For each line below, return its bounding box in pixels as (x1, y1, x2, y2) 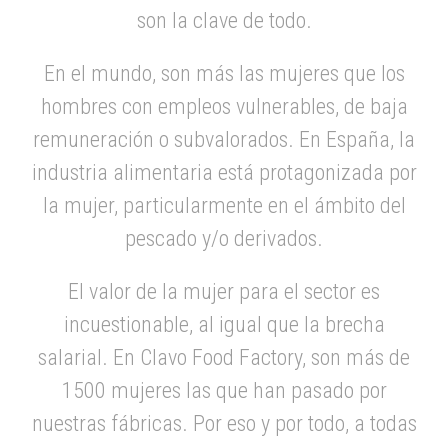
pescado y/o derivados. (125, 225, 323, 251)
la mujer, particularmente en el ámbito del (42, 192, 406, 218)
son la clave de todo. (136, 7, 312, 33)
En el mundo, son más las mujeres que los (43, 60, 405, 86)
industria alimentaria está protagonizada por (31, 159, 417, 185)
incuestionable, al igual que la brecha (63, 311, 385, 337)
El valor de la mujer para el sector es (68, 278, 380, 304)
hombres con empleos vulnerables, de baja (40, 93, 408, 119)
